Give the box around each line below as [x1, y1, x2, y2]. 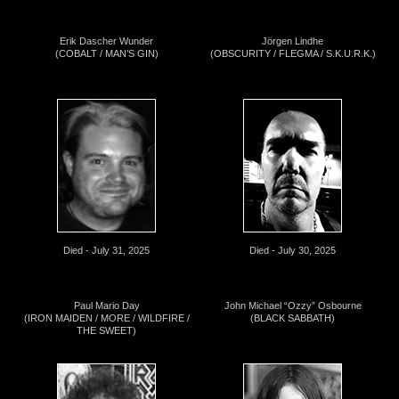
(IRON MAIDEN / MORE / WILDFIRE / [23, 313, 190, 324]
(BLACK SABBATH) [250, 313, 335, 324]
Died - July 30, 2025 [249, 245, 336, 256]
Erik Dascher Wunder [60, 36, 153, 47]
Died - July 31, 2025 [63, 245, 150, 256]
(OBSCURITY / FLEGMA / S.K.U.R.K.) [209, 48, 376, 60]
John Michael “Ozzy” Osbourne [224, 300, 362, 312]
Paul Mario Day [73, 300, 140, 312]
